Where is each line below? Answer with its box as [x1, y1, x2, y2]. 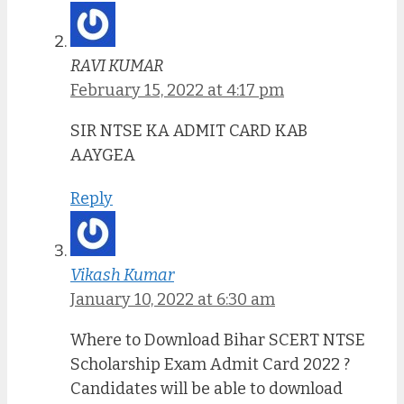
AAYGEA [70, 144, 135, 165]
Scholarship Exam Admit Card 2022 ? [70, 354, 350, 375]
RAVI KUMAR [70, 55, 163, 76]
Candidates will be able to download [70, 379, 343, 399]
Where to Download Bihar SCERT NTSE [70, 330, 365, 351]
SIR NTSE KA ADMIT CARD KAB [70, 120, 308, 141]
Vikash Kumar [70, 265, 174, 286]
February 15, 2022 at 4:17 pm [70, 79, 284, 100]
